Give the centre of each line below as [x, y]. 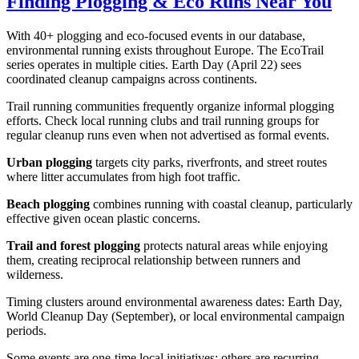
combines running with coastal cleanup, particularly [221, 204]
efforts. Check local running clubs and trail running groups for [163, 120]
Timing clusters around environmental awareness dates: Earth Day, [174, 301]
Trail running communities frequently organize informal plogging [170, 106]
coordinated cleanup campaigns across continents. [132, 79]
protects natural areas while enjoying [234, 245]
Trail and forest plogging [73, 245]
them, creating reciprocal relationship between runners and [153, 260]
